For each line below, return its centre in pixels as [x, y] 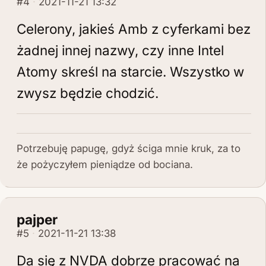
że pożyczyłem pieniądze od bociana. [105, 164]
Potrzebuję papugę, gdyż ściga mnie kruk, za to [129, 148]
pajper [37, 219]
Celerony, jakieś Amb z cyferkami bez [134, 29]
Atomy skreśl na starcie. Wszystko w [130, 72]
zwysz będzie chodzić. [88, 93]
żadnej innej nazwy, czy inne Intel [120, 50]
